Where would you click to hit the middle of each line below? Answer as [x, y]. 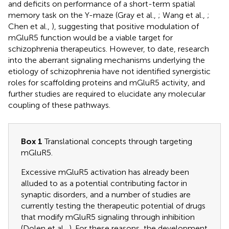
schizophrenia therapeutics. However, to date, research [109, 49]
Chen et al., [30, 27]
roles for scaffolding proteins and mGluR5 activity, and [107, 83]
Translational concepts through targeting [117, 142]
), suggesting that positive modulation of [125, 27]
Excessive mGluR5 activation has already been [105, 172]
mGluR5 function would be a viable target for [90, 38]
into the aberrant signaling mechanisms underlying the [107, 60]
